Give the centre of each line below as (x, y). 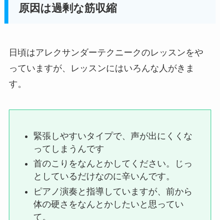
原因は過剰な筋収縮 (68, 8)
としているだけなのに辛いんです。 (104, 177)
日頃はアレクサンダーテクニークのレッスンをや (106, 52)
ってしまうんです (69, 149)
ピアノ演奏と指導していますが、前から (113, 191)
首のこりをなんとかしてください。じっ (113, 164)
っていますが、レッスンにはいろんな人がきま (101, 68)
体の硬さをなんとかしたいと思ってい (109, 204)
